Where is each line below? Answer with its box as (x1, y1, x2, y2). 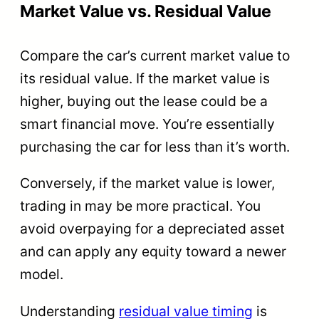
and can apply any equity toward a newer (20, 243, 286, 261)
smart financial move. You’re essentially (20, 115, 275, 133)
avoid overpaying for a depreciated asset (20, 220, 285, 238)
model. (20, 266, 63, 283)
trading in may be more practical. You (20, 197, 261, 215)
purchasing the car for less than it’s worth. (20, 138, 290, 156)
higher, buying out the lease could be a (20, 93, 268, 110)
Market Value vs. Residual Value (20, 1, 271, 22)
